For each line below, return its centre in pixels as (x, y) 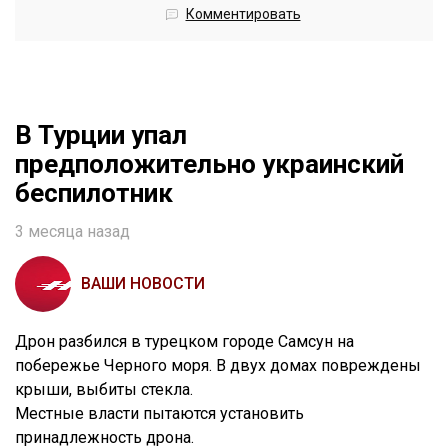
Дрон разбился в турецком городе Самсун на (184, 342)
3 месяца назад (72, 232)
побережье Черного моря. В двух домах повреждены (218, 366)
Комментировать (243, 14)
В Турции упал (101, 135)
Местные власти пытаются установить (159, 414)
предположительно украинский (209, 164)
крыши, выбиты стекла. (104, 390)
